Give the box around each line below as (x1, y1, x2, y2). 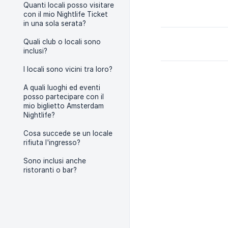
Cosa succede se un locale (23, 129, 112, 137)
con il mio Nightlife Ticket (23, 10, 108, 18)
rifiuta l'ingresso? (23, 138, 80, 147)
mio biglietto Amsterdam (23, 102, 104, 110)
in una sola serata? (23, 19, 86, 27)
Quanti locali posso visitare (23, 1, 114, 9)
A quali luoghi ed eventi (23, 83, 100, 92)
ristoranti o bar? (23, 166, 77, 174)
